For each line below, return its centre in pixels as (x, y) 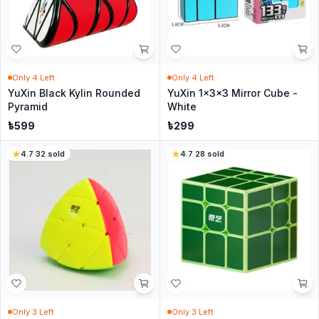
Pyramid (28, 106)
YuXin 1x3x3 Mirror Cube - (232, 93)
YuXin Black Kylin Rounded (74, 93)
